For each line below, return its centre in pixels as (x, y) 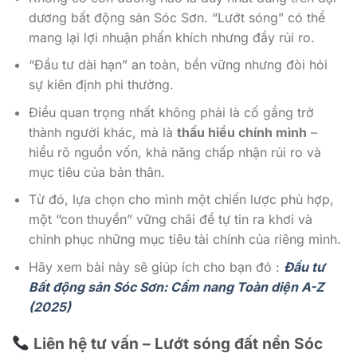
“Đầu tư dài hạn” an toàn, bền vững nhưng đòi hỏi (178, 65)
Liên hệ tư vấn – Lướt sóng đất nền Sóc (176, 343)
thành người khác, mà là (102, 132)
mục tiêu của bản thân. (96, 172)
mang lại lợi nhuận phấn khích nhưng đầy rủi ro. (171, 37)
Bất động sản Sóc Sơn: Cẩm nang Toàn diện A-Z (176, 287)
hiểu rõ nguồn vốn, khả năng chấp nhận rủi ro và (175, 152)
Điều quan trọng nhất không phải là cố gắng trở (171, 112)
